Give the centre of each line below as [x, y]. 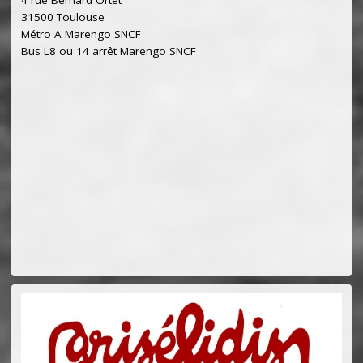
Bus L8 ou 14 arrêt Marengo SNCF [109, 51]
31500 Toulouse [63, 17]
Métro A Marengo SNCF [81, 34]
